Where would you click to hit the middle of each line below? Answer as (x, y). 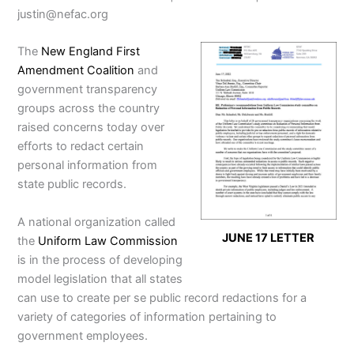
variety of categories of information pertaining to (147, 316)
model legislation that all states (100, 279)
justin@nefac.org (63, 14)
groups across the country (89, 109)
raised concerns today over (91, 128)
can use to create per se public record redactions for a (162, 298)
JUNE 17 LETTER (269, 238)
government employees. (83, 335)
